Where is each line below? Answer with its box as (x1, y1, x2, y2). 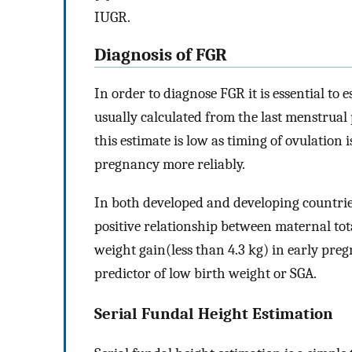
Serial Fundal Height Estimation (94, 303, 333, 323)
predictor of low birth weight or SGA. (94, 264, 317, 282)
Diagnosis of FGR (94, 45, 227, 66)
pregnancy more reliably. (94, 156, 245, 174)
